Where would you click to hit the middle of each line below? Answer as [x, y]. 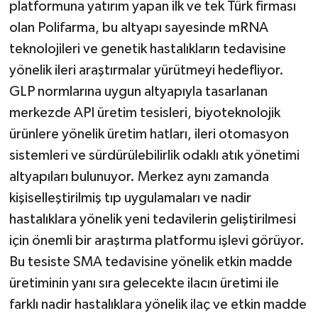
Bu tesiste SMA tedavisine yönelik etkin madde [150, 262]
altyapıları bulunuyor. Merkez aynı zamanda [139, 176]
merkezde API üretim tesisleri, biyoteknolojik [144, 113]
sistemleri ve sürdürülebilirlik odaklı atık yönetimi [154, 155]
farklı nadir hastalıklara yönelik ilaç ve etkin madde [158, 304]
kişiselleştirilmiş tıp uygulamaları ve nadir [130, 198]
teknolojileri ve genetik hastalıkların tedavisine [147, 49]
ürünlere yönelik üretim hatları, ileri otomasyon [149, 134]
